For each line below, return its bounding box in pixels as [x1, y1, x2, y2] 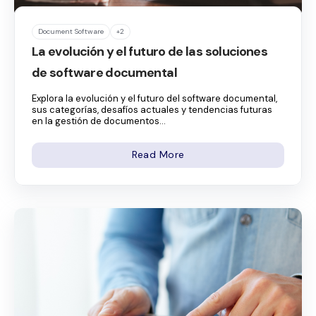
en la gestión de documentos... [32, 114, 166, 127]
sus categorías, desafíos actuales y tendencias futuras [32, 103, 272, 116]
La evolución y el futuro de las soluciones [32, 42, 268, 60]
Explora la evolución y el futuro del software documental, [32, 92, 277, 104]
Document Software [38, 26, 104, 36]
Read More [131, 148, 185, 162]
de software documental [32, 63, 177, 81]
